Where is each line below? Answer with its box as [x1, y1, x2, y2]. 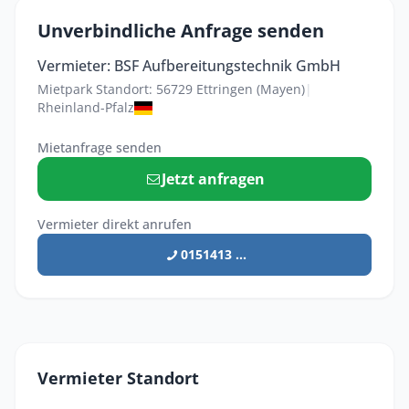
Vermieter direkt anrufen [37, 215, 192, 234]
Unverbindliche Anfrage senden [37, 18, 324, 44]
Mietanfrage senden [37, 139, 162, 157]
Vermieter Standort [37, 367, 199, 390]
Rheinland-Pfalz [37, 99, 134, 117]
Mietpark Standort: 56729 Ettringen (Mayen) [37, 80, 305, 99]
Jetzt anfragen [162, 169, 266, 190]
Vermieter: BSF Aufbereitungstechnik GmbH [37, 56, 341, 77]
